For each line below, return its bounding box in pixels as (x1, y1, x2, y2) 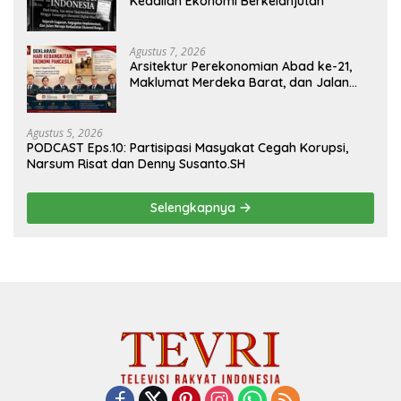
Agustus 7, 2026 (130, 43, 206, 59)
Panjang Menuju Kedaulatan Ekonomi (130, 90, 353, 107)
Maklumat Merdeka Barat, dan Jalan (130, 73, 349, 90)
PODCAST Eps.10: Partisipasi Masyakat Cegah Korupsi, (27, 139, 348, 156)
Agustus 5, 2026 (27, 124, 103, 141)
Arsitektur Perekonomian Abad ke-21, (130, 57, 352, 74)
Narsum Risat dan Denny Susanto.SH (27, 155, 245, 172)
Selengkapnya (149, 199, 239, 216)
